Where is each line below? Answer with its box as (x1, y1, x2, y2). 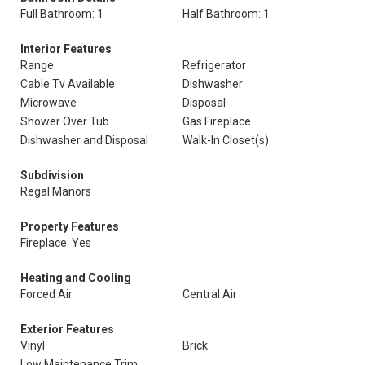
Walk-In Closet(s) (182, 134, 269, 147)
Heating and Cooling (20, 271, 131, 284)
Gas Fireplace (182, 115, 251, 128)
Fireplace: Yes (20, 236, 91, 249)
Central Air (182, 288, 237, 301)
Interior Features (20, 42, 112, 55)
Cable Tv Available (20, 77, 115, 90)
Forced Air (20, 288, 73, 301)
